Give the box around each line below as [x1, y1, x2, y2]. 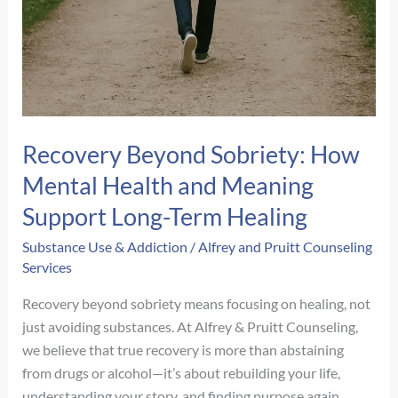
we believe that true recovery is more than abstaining [22, 340, 345, 358]
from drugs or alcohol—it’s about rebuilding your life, [22, 363, 341, 381]
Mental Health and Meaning [22, 170, 314, 200]
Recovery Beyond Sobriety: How [22, 139, 361, 169]
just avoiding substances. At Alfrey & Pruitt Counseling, [22, 317, 359, 335]
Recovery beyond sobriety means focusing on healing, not [22, 294, 371, 312]
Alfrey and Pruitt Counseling [198, 238, 373, 256]
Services [22, 259, 73, 276]
